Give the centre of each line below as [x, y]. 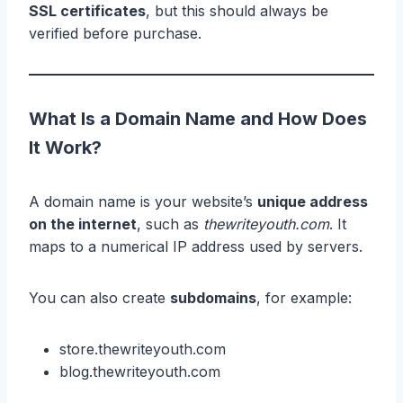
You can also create [99, 297]
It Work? [65, 147]
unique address [313, 201]
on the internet [83, 224]
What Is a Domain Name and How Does [198, 118]
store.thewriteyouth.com [143, 349]
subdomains [213, 297]
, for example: [304, 297]
